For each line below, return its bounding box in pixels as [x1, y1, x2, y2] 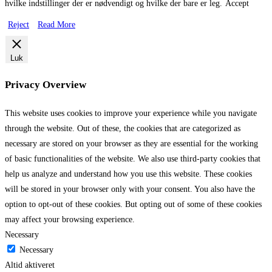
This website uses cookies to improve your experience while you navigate [5, 108, 257, 118]
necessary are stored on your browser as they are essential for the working [5, 138, 258, 148]
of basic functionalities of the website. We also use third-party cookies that [5, 154, 260, 163]
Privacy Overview [5, 79, 86, 91]
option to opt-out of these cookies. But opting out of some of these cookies [5, 199, 262, 209]
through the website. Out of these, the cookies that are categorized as [5, 123, 240, 133]
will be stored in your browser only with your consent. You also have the [5, 184, 255, 194]
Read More [38, 20, 75, 30]
